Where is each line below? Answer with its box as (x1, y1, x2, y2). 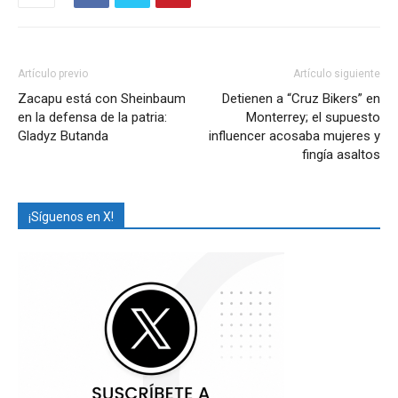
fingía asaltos (302, 147, 380, 163)
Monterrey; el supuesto (246, 109, 380, 126)
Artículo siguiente (293, 68, 380, 81)
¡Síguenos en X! (28, 210, 114, 225)
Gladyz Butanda (18, 128, 108, 145)
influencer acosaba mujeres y (209, 128, 380, 145)
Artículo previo (18, 68, 88, 81)
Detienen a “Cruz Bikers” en (222, 91, 380, 107)
